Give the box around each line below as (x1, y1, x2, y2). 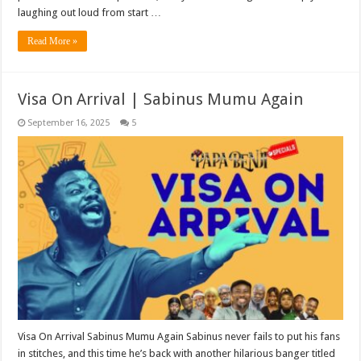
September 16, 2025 (27, 118, 110, 129)
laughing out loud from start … (18, 6, 162, 19)
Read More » (27, 35, 78, 48)
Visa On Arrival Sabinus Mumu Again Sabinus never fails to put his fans (18, 330, 341, 343)
